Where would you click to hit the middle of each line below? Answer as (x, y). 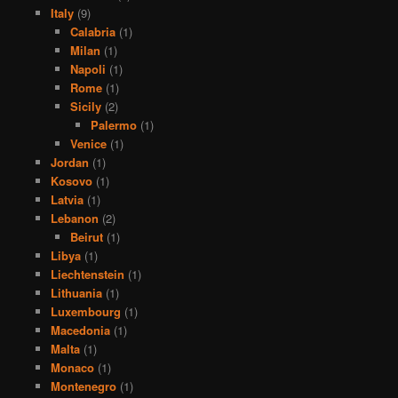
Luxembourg (85, 311)
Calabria (93, 31)
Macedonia (80, 330)
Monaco (72, 367)
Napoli (88, 68)
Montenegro (83, 386)
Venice (89, 143)
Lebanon (74, 218)
